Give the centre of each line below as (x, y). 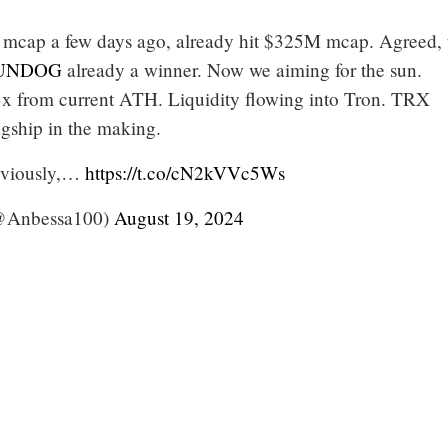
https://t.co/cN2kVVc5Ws (185, 172)
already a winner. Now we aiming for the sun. (242, 69)
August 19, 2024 (179, 217)
